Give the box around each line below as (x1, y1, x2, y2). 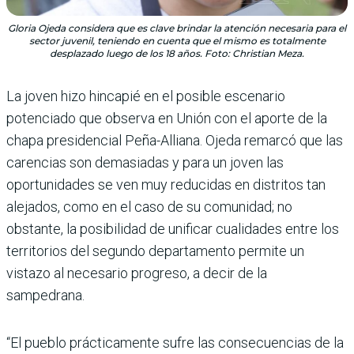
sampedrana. (6, 286, 85, 303)
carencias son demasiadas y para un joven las (6, 153, 284, 171)
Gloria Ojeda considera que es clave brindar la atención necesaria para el (8, 21, 346, 34)
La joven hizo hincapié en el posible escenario (6, 87, 285, 104)
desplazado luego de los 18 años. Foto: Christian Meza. (50, 47, 304, 59)
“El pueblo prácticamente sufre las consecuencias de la (6, 333, 344, 351)
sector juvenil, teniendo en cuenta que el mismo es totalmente (28, 34, 326, 47)
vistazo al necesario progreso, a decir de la (6, 264, 267, 281)
